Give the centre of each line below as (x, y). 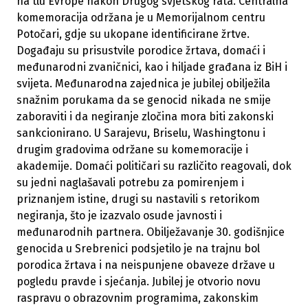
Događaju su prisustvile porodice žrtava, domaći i (141, 51)
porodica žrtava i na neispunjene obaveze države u (146, 265)
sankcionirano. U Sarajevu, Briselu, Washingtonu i (141, 133)
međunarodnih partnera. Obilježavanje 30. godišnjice (151, 232)
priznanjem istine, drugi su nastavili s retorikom (138, 199)
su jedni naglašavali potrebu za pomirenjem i (130, 183)
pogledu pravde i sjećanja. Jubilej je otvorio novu (139, 282)
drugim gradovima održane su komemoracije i (132, 150)
